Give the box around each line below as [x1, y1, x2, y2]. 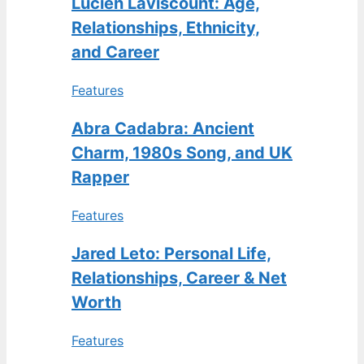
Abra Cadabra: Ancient [71, 119, 254, 138]
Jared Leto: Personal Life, [71, 244, 271, 263]
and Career [71, 42, 159, 62]
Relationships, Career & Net [71, 268, 287, 288]
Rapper [71, 167, 129, 187]
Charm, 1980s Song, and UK [71, 143, 292, 162]
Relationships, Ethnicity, [71, 18, 260, 37]
